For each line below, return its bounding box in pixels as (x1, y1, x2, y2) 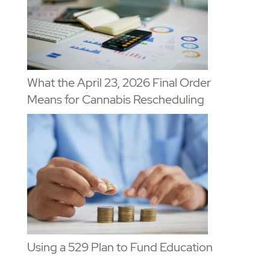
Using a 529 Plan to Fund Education (27, 239, 213, 255)
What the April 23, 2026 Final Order (27, 74, 211, 90)
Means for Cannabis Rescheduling (27, 91, 204, 107)
